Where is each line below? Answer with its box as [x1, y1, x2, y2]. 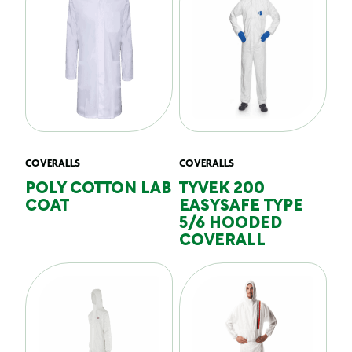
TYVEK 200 [179, 182, 265, 196]
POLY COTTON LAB [25, 182, 171, 196]
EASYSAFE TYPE [179, 200, 303, 214]
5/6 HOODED [179, 217, 282, 231]
